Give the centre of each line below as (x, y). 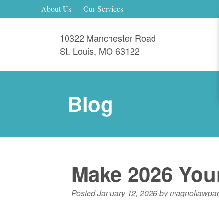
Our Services (103, 9)
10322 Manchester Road (108, 37)
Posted (84, 193)
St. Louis (77, 51)
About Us (56, 9)
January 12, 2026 (127, 193)
